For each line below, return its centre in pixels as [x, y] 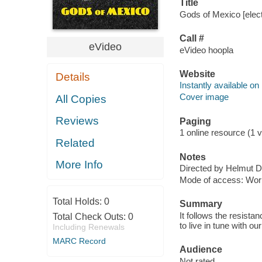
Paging [195, 121]
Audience [201, 250]
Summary [201, 204]
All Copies [81, 99]
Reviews [77, 121]
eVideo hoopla [206, 50]
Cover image [204, 97]
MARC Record [79, 241]
